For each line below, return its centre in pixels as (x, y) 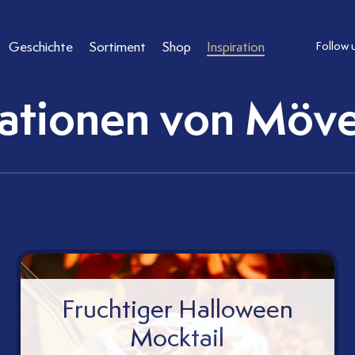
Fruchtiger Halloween (177, 309)
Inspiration (236, 46)
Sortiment (118, 46)
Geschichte (41, 46)
